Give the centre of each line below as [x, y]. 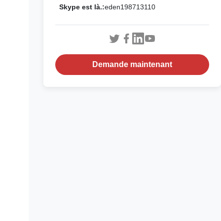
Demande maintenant [132, 64]
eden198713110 [130, 7]
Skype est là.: [82, 7]
